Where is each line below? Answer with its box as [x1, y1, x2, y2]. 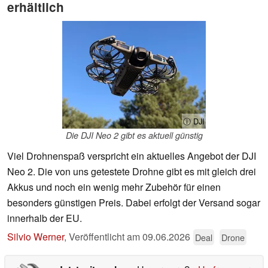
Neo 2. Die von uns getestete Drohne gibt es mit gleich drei [7, 165, 256, 179]
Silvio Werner [7, 230, 64, 244]
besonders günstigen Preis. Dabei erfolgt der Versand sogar [7, 196, 260, 210]
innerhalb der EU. [7, 211, 82, 226]
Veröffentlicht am [69, 230, 142, 244]
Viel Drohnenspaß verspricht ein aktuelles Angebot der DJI [7, 149, 256, 163]
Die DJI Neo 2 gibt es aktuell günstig [65, 129, 203, 142]
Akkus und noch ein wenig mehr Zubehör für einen [7, 180, 221, 194]
